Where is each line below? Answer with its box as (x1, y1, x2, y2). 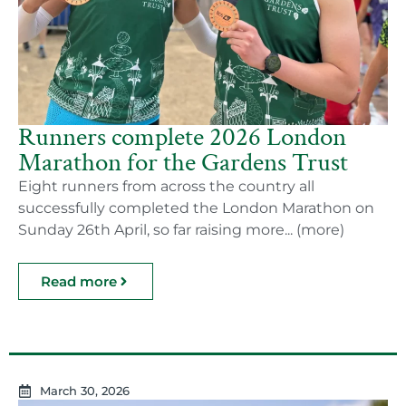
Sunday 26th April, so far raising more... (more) (18, 221, 344, 238)
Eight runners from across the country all (18, 178, 314, 195)
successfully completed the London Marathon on (18, 199, 374, 217)
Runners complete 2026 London (18, 121, 346, 154)
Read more (41, 273, 117, 290)
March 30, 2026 (39, 384, 130, 398)
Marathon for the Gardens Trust (18, 146, 348, 179)
